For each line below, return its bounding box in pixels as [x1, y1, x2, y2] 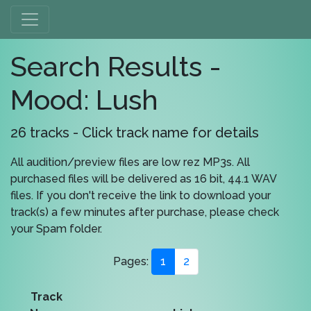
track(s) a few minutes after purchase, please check [10, 205, 279, 219]
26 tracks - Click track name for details [10, 124, 259, 141]
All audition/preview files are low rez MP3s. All [10, 155, 250, 169]
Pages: [112, 255, 151, 268]
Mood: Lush [10, 83, 158, 116]
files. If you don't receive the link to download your [10, 189, 271, 202]
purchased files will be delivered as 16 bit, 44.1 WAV [10, 172, 276, 185]
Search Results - [10, 50, 221, 83]
